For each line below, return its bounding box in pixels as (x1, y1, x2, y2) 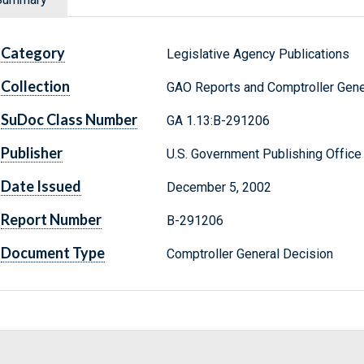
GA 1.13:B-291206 (166, 113, 270, 129)
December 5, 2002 (166, 180, 271, 196)
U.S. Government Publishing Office (166, 146, 362, 162)
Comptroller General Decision (166, 246, 333, 262)
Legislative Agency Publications (166, 46, 349, 63)
